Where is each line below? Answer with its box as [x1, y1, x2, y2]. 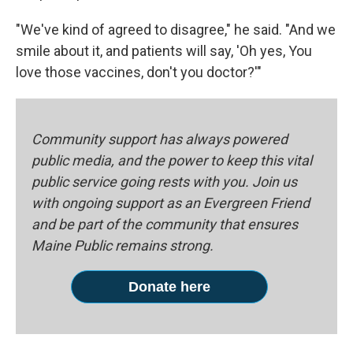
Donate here [128, 279, 210, 295]
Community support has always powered [32, 131, 288, 147]
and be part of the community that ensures [32, 216, 298, 232]
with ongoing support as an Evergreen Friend [32, 195, 310, 211]
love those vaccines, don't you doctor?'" [16, 64, 262, 80]
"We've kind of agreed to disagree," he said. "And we [16, 21, 336, 38]
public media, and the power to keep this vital [32, 152, 312, 169]
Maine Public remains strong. [32, 237, 214, 254]
